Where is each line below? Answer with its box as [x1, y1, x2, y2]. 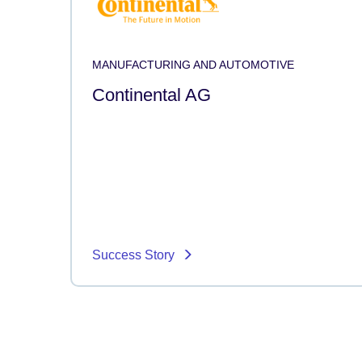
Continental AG [92, 84, 211, 105]
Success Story [92, 247, 178, 262]
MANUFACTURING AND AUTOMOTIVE [92, 57, 294, 71]
